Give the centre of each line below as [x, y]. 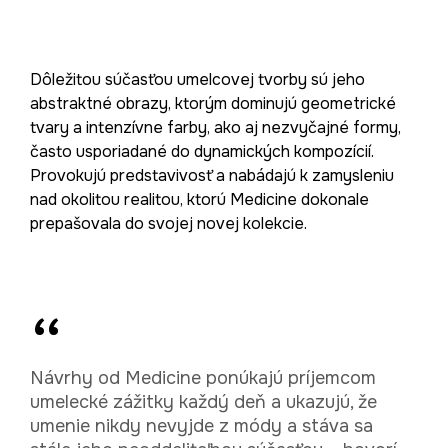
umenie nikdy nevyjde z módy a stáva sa [201, 425]
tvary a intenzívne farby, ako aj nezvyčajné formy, [215, 127]
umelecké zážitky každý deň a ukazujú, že [203, 401]
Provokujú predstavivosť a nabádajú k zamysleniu [212, 175]
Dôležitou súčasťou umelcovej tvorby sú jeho [197, 79]
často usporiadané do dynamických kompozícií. [202, 151]
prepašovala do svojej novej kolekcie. [168, 223]
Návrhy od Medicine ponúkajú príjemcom [203, 377]
